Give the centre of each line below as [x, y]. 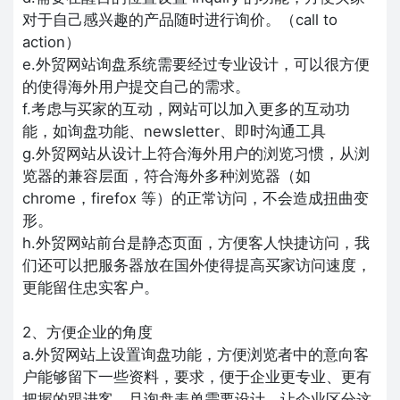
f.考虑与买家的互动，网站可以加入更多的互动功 [186, 108]
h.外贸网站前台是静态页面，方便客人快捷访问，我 [196, 242]
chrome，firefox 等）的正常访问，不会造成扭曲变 [196, 198]
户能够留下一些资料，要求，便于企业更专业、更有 [197, 376]
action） [51, 42]
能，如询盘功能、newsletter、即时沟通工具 [174, 131]
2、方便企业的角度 [87, 332]
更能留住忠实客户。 [91, 287]
